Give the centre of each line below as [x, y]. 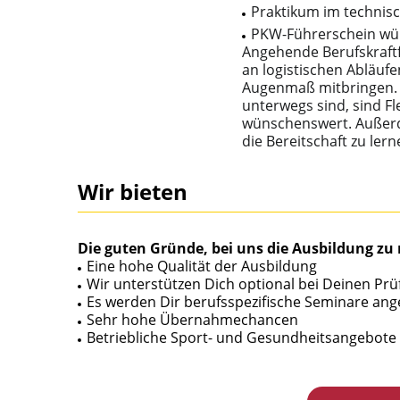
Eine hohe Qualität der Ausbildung [202, 266]
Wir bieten [133, 191]
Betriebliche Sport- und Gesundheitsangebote [242, 337]
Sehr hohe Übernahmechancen [192, 319]
